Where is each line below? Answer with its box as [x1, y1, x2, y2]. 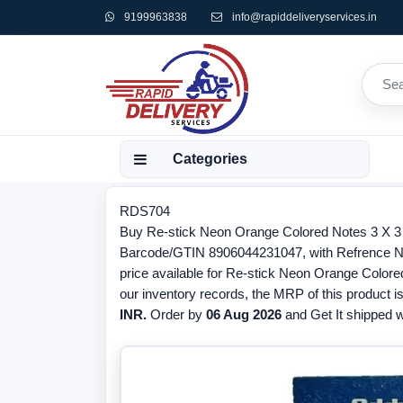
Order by [147, 307, 206, 322]
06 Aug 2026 [206, 307, 282, 322]
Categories [173, 151, 247, 166]
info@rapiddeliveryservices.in [232, 11, 377, 23]
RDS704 [120, 203, 170, 219]
